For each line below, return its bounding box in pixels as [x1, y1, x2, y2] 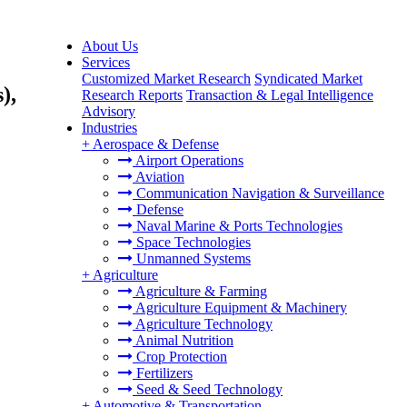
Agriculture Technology [133, 316, 273, 332]
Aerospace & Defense [93, 136, 219, 152]
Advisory [82, 104, 135, 119]
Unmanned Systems [133, 251, 251, 266]
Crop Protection [133, 349, 227, 364]
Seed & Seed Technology [133, 382, 283, 397]
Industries [82, 120, 137, 135]
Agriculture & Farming [133, 283, 267, 299]
